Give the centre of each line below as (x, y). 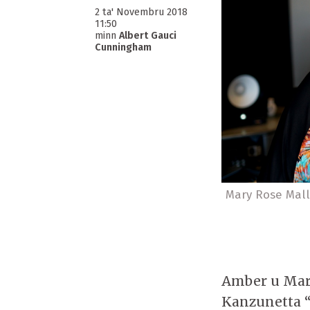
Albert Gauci (148, 36)
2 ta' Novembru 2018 (141, 12)
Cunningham (123, 48)
